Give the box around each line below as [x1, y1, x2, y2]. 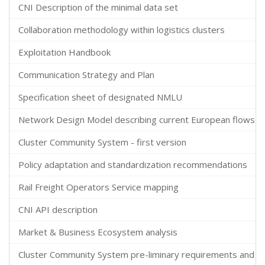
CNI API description [18, 203, 98, 215]
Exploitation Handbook [18, 46, 111, 58]
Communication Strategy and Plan [18, 69, 154, 80]
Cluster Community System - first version [18, 136, 186, 148]
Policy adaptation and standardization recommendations [18, 159, 247, 170]
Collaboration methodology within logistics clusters [18, 24, 225, 35]
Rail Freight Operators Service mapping [18, 181, 179, 193]
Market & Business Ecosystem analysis [18, 226, 177, 238]
